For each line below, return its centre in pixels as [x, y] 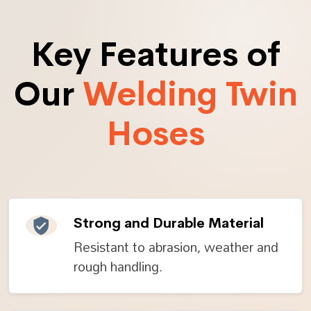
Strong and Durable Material [169, 224]
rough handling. [118, 267]
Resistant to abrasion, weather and [176, 247]
